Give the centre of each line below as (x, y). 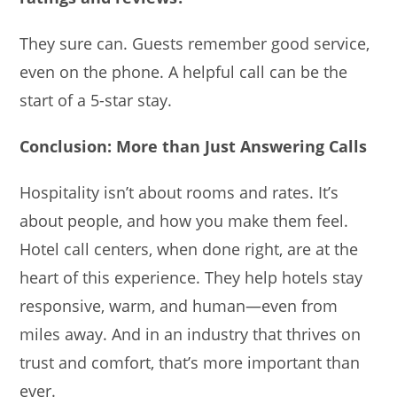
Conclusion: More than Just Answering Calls (194, 146)
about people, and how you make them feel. (184, 220)
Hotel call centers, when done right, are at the (189, 249)
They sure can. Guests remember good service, (195, 43)
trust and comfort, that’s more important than (190, 362)
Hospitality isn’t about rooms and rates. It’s (179, 192)
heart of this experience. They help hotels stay (191, 277)
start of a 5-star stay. (96, 100)
